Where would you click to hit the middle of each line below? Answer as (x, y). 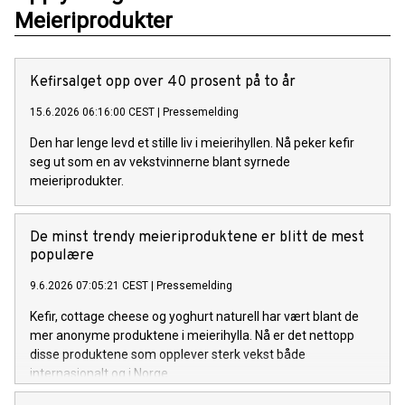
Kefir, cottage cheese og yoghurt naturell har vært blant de (194, 316)
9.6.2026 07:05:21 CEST (89, 285)
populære (62, 255)
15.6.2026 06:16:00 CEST (92, 112)
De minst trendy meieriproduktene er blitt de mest (197, 237)
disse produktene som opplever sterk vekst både (168, 354)
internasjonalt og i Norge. (100, 373)
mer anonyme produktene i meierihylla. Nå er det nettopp (192, 335)
